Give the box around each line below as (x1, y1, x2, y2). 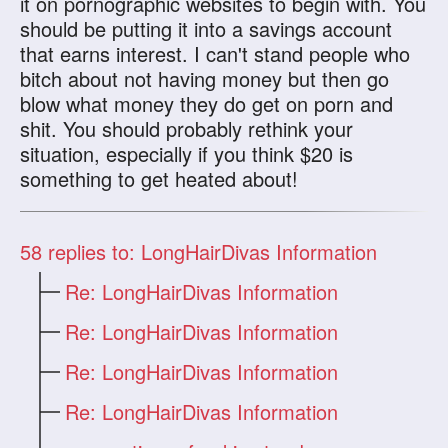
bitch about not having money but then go (20, 63, 390, 93)
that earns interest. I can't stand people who (20, 38, 411, 68)
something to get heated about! (20, 163, 299, 193)
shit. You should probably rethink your (20, 113, 354, 143)
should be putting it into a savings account (20, 13, 393, 43)
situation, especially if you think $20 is (20, 138, 354, 168)
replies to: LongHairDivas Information (42, 236, 378, 266)
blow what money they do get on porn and (20, 88, 394, 118)
